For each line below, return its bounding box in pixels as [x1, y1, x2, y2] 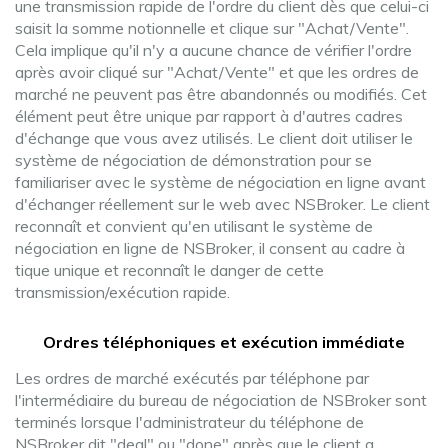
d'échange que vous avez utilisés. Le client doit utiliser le [15, 128, 413, 148]
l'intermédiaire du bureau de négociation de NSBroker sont [15, 390, 427, 410]
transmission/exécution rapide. [15, 282, 230, 302]
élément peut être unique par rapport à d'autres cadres [15, 106, 403, 126]
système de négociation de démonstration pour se [15, 150, 372, 170]
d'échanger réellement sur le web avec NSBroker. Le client [15, 194, 430, 214]
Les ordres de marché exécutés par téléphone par [15, 368, 369, 388]
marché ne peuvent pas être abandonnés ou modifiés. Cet [15, 84, 427, 104]
